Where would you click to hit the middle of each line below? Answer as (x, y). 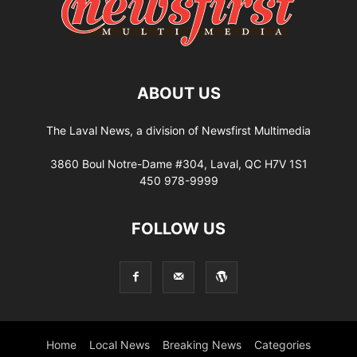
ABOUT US (178, 93)
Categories (282, 344)
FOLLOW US (178, 228)
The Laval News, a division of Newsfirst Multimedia (178, 130)
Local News (120, 344)
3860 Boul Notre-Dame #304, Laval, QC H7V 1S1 (178, 163)
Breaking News (202, 344)
